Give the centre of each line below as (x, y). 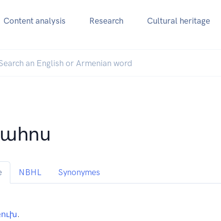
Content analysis (34, 21)
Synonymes (79, 172)
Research (106, 21)
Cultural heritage (178, 21)
